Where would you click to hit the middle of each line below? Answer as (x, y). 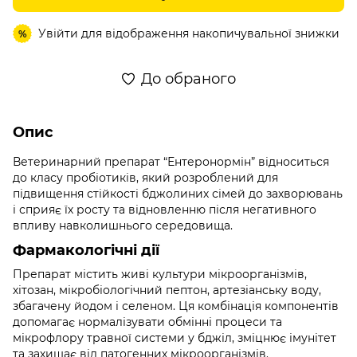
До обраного (188, 79)
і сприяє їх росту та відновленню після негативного (165, 210)
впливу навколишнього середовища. (123, 226)
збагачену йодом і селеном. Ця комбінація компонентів (176, 306)
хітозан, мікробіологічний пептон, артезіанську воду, (167, 290)
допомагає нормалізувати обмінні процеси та (147, 322)
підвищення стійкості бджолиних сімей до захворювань (178, 194)
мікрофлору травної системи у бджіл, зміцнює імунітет (175, 337)
